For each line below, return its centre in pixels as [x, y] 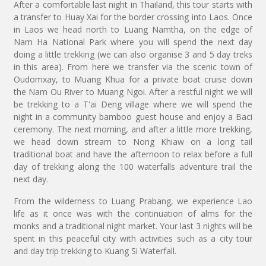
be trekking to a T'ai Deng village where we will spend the [133, 104]
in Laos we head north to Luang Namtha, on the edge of [133, 30]
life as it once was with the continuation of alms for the [133, 214]
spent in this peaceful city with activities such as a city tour [133, 239]
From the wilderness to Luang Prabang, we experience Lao [133, 201]
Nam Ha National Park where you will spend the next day [133, 42]
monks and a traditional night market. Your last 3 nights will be [133, 226]
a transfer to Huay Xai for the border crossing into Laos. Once [133, 17]
